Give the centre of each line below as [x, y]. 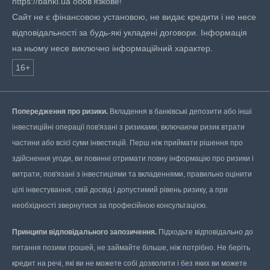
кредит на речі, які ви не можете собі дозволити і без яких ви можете [130, 263]
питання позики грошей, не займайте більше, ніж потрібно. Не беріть [131, 248]
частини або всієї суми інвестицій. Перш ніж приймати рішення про [127, 143]
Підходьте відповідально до [205, 232]
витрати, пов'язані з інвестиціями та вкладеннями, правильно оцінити [132, 174]
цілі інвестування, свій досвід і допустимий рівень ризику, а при [120, 190]
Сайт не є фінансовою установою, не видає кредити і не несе [134, 17]
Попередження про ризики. [60, 111]
